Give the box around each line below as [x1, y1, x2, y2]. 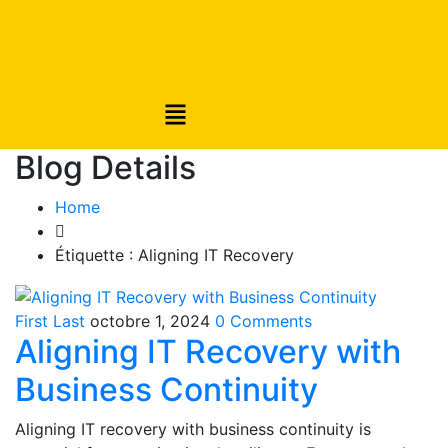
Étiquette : [55, 245, 138, 266]
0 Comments [215, 310, 312, 331]
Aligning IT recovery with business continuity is [15, 418, 371, 439]
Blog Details [15, 148, 196, 188]
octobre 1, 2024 [90, 310, 210, 331]
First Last [15, 310, 85, 331]
